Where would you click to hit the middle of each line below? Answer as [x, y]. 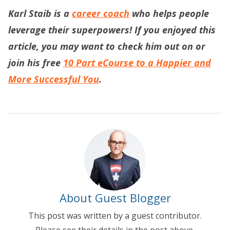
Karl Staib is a [40, 13]
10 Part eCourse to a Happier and [137, 63]
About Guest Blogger [115, 198]
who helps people [169, 13]
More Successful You [54, 79]
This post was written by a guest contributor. [115, 216]
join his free [36, 63]
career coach [101, 13]
